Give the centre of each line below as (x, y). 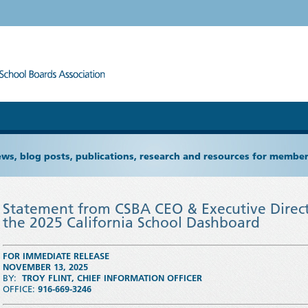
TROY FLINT (47, 278)
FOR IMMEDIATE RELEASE (56, 256)
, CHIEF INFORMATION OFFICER (137, 278)
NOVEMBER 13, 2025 (45, 267)
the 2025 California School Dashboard (131, 222)
